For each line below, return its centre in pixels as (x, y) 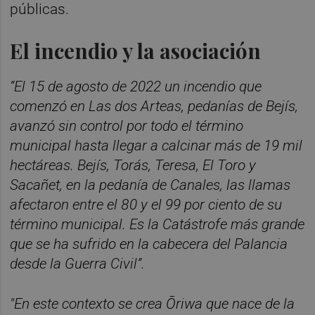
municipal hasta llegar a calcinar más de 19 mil (156, 145)
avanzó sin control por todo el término (127, 126)
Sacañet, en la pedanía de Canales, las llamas (150, 185)
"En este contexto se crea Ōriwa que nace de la (153, 304)
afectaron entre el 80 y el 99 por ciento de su (146, 204)
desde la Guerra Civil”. (79, 263)
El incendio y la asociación (136, 51)
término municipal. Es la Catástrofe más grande (157, 224)
